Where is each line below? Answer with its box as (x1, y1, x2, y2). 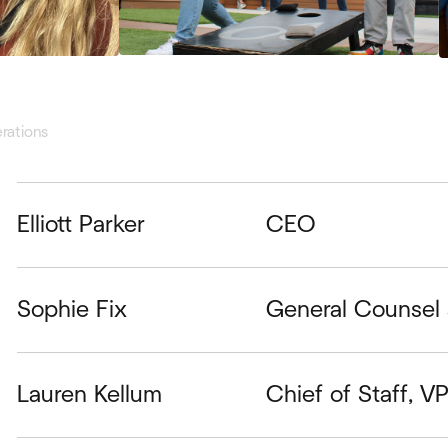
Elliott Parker (16, 212, 145, 237)
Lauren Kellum (16, 382, 162, 407)
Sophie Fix (16, 297, 127, 322)
